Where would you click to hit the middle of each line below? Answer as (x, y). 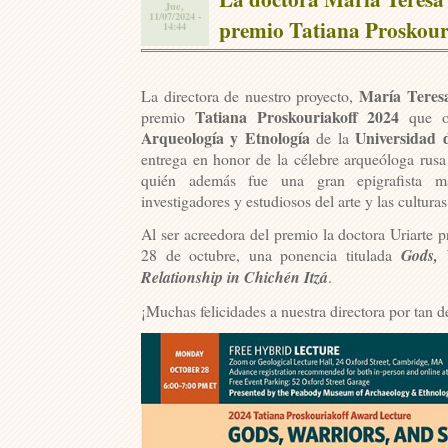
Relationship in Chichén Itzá (234, 276)
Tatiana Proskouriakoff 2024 (297, 116)
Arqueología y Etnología (225, 137)
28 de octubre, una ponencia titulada (271, 254)
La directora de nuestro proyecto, (247, 95)
